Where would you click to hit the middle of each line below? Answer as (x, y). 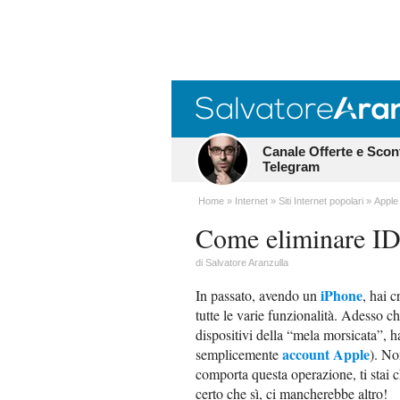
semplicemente (239, 354)
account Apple (326, 354)
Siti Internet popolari (321, 201)
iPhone (342, 295)
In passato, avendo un (258, 295)
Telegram (291, 167)
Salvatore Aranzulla (247, 262)
